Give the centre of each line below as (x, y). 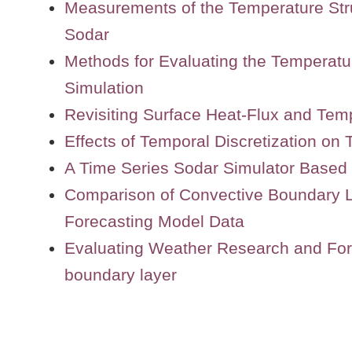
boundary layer (121, 274)
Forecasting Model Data (154, 221)
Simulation (104, 87)
